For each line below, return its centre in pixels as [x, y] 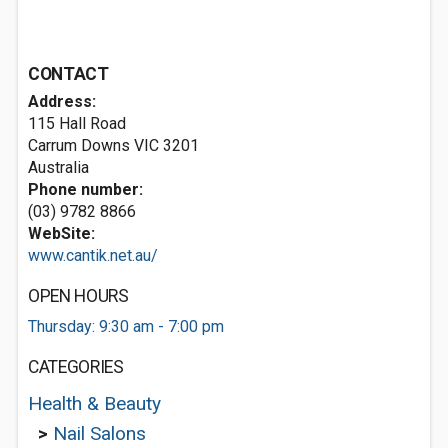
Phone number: [85, 189]
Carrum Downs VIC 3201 [113, 145]
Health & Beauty [94, 403]
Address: [62, 101]
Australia [58, 167]
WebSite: [61, 233]
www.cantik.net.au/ [93, 255]
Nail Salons [99, 433]
